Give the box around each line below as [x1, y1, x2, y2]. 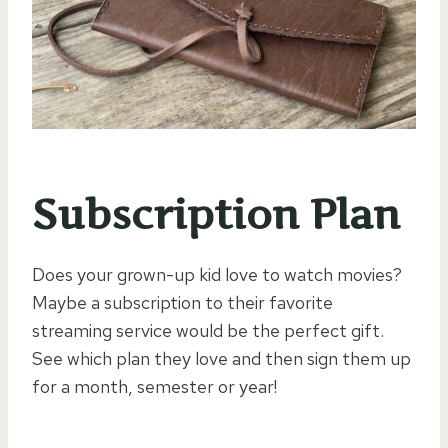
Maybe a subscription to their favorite [32, 290, 333, 314]
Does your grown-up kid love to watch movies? [32, 262, 402, 286]
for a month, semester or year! [32, 374, 277, 398]
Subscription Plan [32, 189, 400, 239]
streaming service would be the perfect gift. [32, 318, 384, 342]
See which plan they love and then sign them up [32, 346, 411, 370]
